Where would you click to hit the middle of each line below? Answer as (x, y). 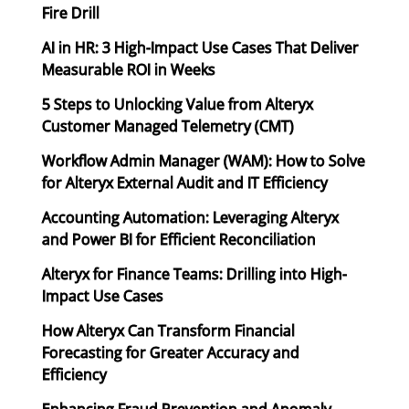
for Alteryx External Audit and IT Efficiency (185, 183)
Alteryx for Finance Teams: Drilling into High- (194, 274)
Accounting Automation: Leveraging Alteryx (190, 218)
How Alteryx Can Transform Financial (168, 331)
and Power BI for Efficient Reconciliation (179, 240)
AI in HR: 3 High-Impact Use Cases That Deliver (200, 48)
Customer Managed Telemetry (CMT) (168, 126)
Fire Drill (71, 13)
